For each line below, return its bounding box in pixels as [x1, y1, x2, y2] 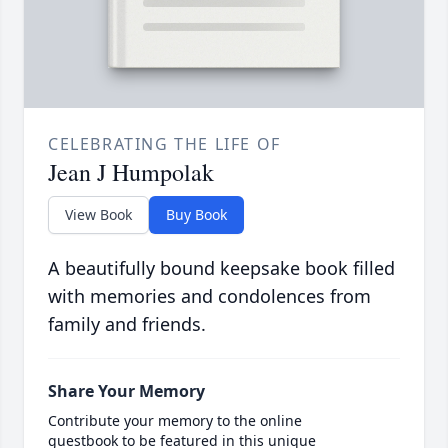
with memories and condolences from [48, 284, 371, 309]
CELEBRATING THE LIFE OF [48, 133, 281, 156]
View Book [65, 205, 132, 225]
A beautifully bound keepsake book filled [48, 256, 395, 281]
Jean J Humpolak [48, 156, 214, 189]
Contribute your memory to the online [48, 411, 302, 431]
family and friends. [48, 312, 206, 337]
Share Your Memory [48, 380, 205, 403]
